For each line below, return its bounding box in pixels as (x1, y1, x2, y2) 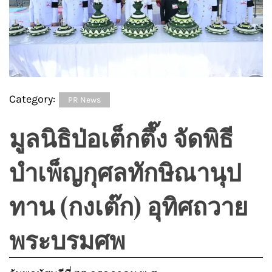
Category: (9, 92, 58, 106)
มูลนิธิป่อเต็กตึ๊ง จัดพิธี (9, 121, 233, 154)
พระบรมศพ (9, 223, 125, 256)
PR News (68, 95, 101, 106)
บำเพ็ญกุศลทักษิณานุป (9, 155, 241, 188)
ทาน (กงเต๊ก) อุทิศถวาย (9, 189, 248, 222)
